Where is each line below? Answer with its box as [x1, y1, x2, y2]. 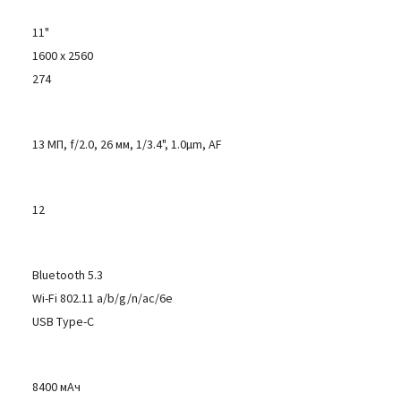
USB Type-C [32, 313, 95, 329]
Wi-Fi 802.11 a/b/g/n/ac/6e [32, 290, 174, 306]
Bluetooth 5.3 [32, 267, 104, 283]
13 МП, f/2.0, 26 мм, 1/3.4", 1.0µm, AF [32, 136, 223, 152]
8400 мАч [32, 379, 81, 395]
